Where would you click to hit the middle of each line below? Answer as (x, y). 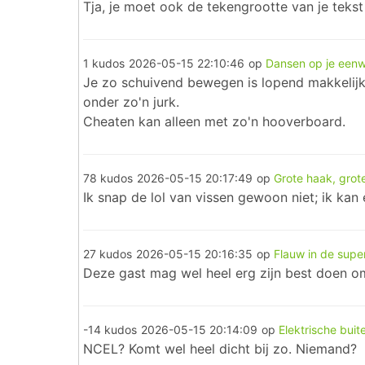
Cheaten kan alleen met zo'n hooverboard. (214, 121)
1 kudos (104, 63)
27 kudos (108, 254)
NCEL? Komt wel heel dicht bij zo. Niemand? (220, 349)
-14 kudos (110, 330)
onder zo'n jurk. (131, 102)
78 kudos (108, 178)
